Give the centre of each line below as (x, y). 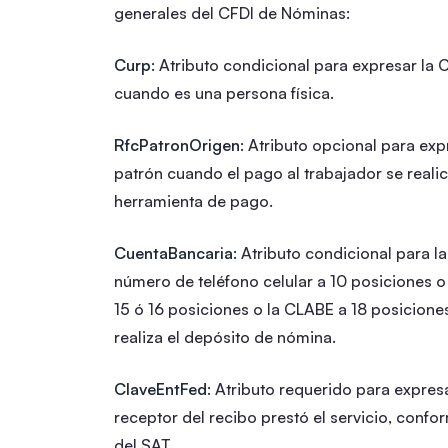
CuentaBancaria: (175, 252)
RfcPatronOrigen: (179, 144)
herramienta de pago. (193, 200)
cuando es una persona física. (224, 92)
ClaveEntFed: (162, 388)
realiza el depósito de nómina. (225, 336)
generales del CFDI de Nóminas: (232, 12)
